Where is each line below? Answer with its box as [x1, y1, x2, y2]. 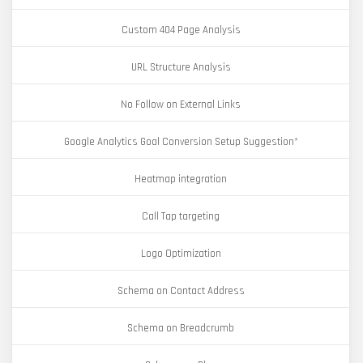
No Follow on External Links [121, 98, 241, 111]
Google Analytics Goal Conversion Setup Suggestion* [63, 135, 298, 148]
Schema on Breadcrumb [127, 322, 234, 335]
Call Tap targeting [142, 210, 220, 223]
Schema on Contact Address [117, 284, 245, 297]
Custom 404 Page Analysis [121, 23, 241, 36]
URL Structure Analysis [130, 61, 231, 74]
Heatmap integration [135, 173, 227, 186]
